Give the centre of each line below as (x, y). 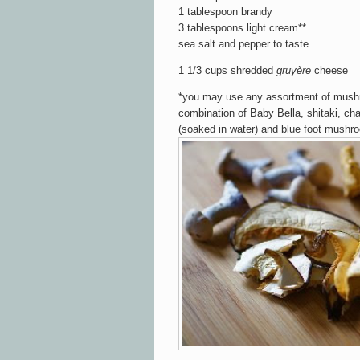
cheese (331, 70)
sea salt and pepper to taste (243, 43)
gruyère (294, 70)
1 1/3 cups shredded (226, 70)
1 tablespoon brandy (225, 11)
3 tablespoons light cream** (242, 27)
